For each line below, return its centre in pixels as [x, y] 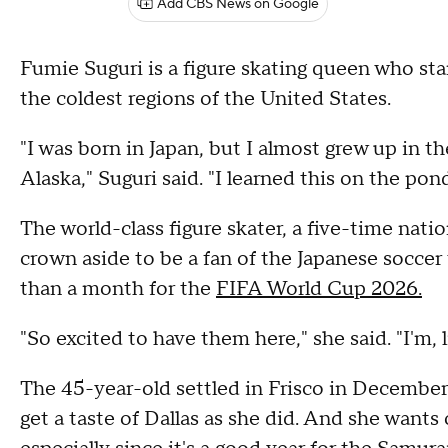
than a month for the [118, 289]
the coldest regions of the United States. [205, 99]
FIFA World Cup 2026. [319, 289]
